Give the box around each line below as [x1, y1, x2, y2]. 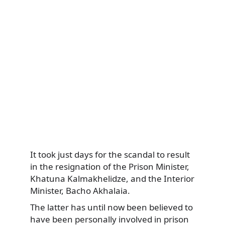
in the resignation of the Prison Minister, [30, 160, 189, 172]
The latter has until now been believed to [30, 201, 193, 213]
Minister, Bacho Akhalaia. [30, 184, 130, 196]
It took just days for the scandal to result [30, 148, 190, 160]
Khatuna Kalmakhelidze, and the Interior [30, 172, 194, 184]
